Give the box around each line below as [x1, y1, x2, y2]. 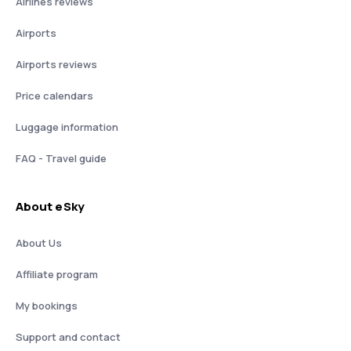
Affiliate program [16, 267, 98, 281]
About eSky [16, 198, 85, 215]
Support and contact [16, 330, 121, 344]
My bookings [16, 299, 78, 313]
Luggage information [16, 120, 118, 134]
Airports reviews [16, 57, 97, 71]
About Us [16, 236, 62, 250]
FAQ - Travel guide [16, 151, 107, 165]
